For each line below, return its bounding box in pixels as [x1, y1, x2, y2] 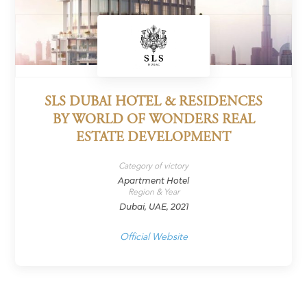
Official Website [119, 230, 188, 244]
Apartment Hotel [118, 175, 189, 186]
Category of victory [119, 160, 188, 172]
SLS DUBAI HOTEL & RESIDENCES [45, 95, 262, 110]
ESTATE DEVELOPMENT [76, 131, 231, 146]
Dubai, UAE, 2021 [119, 201, 188, 212]
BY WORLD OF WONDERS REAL [52, 113, 255, 128]
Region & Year [127, 186, 180, 198]
